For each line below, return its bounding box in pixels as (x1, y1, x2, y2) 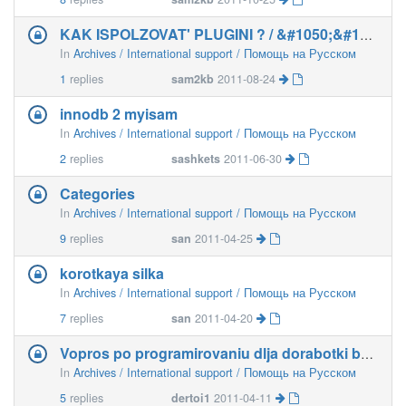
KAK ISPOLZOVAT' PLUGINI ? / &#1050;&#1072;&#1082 (360, 25, 372, 43)
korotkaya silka (60, 263, 164, 284)
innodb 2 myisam (60, 103, 178, 124)
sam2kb (171, 71, 215, 87)
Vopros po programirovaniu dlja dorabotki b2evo (361, 344, 373, 362)
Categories (60, 183, 135, 204)
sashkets (171, 150, 221, 167)
